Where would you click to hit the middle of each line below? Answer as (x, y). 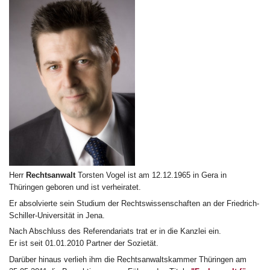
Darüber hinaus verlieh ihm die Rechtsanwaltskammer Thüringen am (128, 259)
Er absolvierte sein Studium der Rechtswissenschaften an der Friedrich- (134, 203)
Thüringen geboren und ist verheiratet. (75, 187)
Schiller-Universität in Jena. (57, 215)
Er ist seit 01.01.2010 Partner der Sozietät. (84, 243)
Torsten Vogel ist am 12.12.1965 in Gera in (151, 175)
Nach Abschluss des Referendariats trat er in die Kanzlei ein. (115, 231)
